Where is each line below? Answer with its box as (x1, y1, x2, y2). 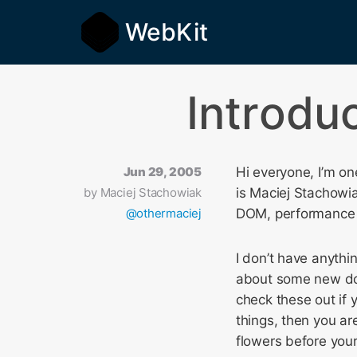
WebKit (125, 18, 208, 46)
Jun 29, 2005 (123, 164, 202, 179)
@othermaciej (125, 206, 202, 221)
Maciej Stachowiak (100, 185, 202, 200)
